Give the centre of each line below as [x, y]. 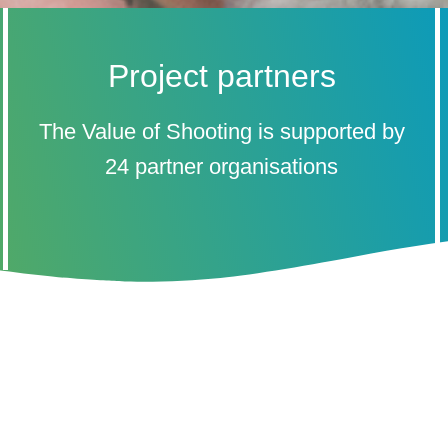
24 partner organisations [221, 166]
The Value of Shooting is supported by [221, 131]
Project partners [221, 75]
